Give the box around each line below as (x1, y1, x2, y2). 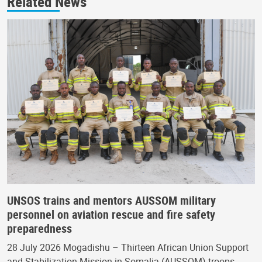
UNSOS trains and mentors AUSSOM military (7, 192, 216, 209)
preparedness (7, 220, 72, 237)
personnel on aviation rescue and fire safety (7, 206, 215, 223)
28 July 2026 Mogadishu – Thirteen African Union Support (7, 241, 249, 254)
